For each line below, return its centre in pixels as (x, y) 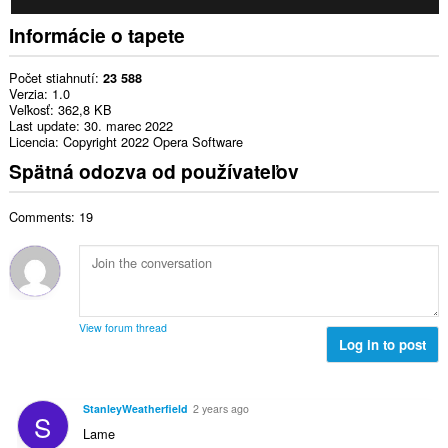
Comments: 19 (50, 216)
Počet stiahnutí (51, 77)
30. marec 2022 (128, 125)
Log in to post (383, 344)
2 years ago (220, 409)
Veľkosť (29, 109)
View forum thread (122, 327)
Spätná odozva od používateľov (153, 171)
